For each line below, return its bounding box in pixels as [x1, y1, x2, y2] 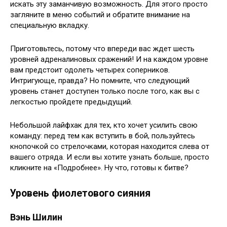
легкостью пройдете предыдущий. [10, 97, 132, 107]
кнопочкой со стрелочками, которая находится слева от [10, 142, 209, 152]
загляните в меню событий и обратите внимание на [10, 10, 190, 20]
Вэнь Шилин [10, 212, 62, 223]
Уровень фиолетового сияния [10, 187, 150, 200]
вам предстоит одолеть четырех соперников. [10, 65, 170, 75]
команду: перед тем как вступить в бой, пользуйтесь [10, 131, 195, 141]
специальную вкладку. [10, 21, 89, 30]
